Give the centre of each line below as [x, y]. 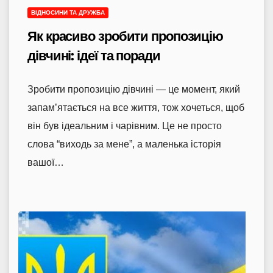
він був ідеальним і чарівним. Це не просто [125, 126]
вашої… [46, 162]
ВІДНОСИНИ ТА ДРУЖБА [68, 12]
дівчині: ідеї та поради [94, 55]
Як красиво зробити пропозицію [126, 36]
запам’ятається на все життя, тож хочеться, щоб [136, 107]
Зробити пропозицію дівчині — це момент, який [134, 89]
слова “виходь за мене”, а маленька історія [124, 144]
